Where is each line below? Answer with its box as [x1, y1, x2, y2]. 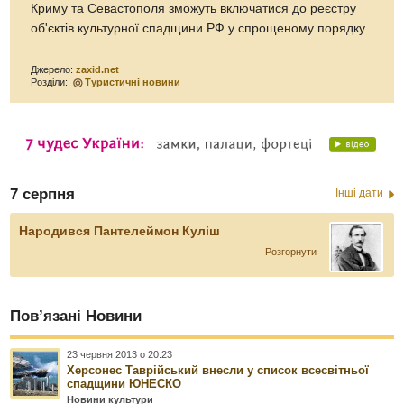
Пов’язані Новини [10, 307, 142, 325]
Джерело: [31, 63, 77, 75]
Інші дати [335, 186, 383, 199]
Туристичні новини [85, 76, 181, 87]
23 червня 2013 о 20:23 [67, 348, 173, 360]
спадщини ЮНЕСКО [67, 376, 182, 390]
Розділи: [31, 76, 71, 87]
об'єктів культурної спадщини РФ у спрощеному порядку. [31, 21, 369, 35]
